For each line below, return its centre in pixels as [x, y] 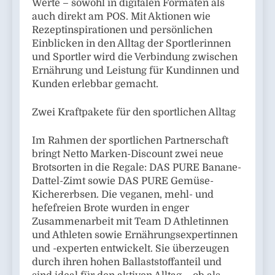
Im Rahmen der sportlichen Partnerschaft [130, 140]
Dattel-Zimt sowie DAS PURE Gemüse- [123, 181]
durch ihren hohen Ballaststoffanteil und [127, 262]
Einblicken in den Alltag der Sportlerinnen [131, 43]
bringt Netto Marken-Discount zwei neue [128, 154]
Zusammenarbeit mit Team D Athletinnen [130, 221]
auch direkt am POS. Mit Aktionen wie [121, 16]
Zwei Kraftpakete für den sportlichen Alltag [134, 112]
